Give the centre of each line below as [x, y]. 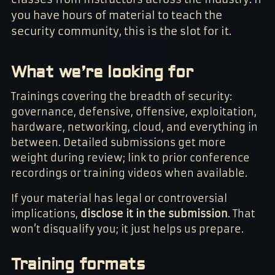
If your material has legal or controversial [119, 199]
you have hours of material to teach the [116, 16]
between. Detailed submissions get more [118, 143]
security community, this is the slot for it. [121, 32]
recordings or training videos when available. [129, 173]
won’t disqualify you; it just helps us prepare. [127, 229]
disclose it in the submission [154, 214]
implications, [45, 214]
